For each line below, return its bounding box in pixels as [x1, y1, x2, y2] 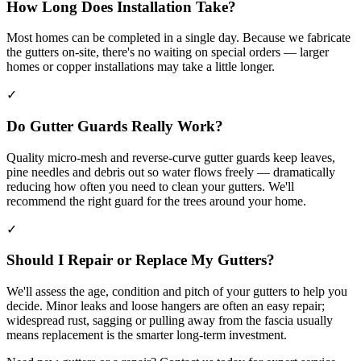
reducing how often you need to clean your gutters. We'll [6, 179, 294, 193]
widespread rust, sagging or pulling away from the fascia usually [6, 313, 333, 328]
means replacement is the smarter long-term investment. [6, 328, 287, 342]
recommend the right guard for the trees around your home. [6, 193, 306, 208]
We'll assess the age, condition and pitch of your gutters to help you [6, 284, 347, 299]
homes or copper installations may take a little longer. [6, 60, 275, 74]
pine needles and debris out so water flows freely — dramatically [6, 164, 335, 179]
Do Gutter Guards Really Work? [6, 118, 223, 135]
